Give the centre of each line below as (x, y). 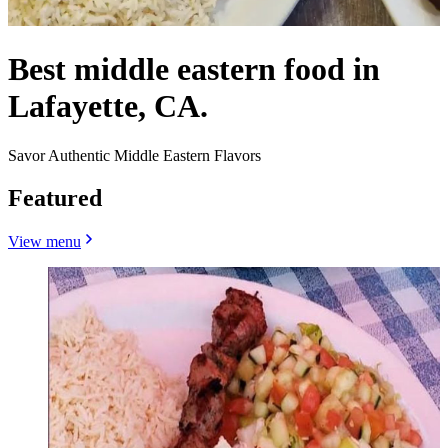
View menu (44, 242)
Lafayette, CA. (108, 106)
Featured (55, 197)
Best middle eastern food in (194, 69)
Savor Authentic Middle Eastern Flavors (134, 155)
